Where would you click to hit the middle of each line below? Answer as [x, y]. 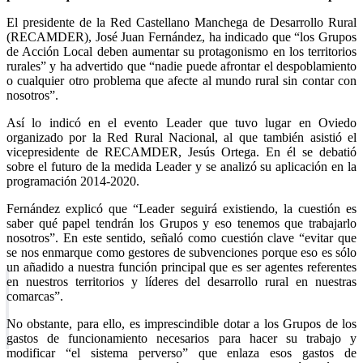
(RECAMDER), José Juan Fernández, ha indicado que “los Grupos [181, 36]
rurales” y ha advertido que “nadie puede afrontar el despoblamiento [181, 66]
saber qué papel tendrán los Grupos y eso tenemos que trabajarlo [181, 223]
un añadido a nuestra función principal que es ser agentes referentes [181, 267]
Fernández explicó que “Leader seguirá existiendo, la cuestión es [181, 208]
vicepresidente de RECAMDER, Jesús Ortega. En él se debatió [181, 152]
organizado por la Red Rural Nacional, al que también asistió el [181, 137]
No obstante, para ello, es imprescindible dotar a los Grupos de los [181, 323]
